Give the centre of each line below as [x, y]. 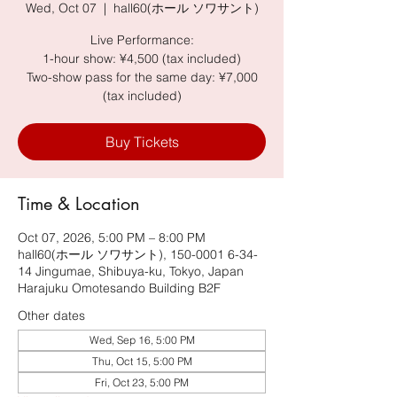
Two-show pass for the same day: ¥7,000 [142, 77]
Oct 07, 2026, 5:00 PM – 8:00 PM [112, 237]
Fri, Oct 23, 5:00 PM [142, 382]
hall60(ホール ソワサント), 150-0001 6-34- [138, 254]
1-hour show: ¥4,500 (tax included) [142, 58]
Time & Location [79, 204]
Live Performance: [142, 40]
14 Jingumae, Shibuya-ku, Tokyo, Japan [131, 271]
